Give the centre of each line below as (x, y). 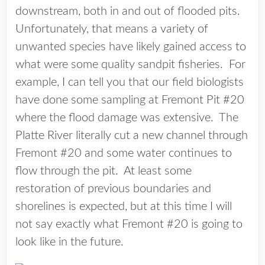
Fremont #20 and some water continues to (124, 153)
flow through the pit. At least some (104, 171)
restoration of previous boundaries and (113, 189)
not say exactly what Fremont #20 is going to (129, 224)
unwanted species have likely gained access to (131, 47)
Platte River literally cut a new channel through (132, 135)
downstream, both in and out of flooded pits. (129, 11)
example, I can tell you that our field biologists (130, 82)
